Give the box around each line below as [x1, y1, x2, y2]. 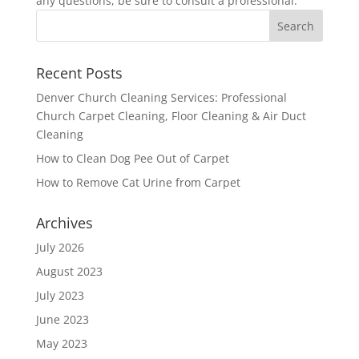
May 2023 [35, 336, 87, 351]
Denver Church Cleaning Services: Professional [35, 90, 287, 105]
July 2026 [35, 240, 84, 255]
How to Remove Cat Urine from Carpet [35, 175, 240, 190]
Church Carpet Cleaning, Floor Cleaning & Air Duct [35, 108, 306, 123]
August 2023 [35, 264, 103, 279]
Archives [35, 213, 93, 232]
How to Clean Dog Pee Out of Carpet [35, 151, 229, 166]
